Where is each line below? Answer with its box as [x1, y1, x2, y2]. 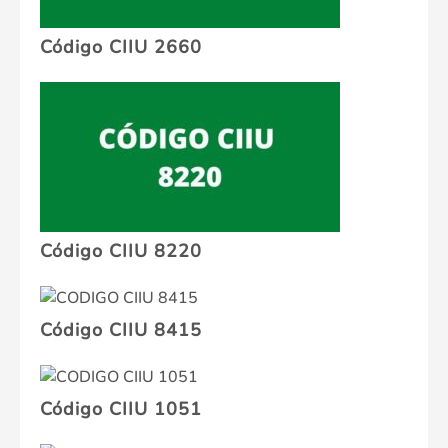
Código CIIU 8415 [40, 318, 202, 343]
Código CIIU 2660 [40, 35, 202, 60]
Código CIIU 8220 [40, 239, 202, 264]
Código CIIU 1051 [40, 397, 202, 422]
